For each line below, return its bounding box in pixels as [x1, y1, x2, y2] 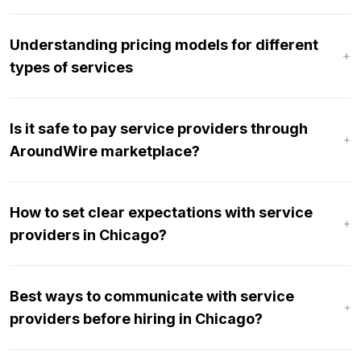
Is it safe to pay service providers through [10, 119, 308, 137]
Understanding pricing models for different [10, 35, 318, 53]
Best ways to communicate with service [10, 287, 294, 305]
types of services [10, 58, 133, 76]
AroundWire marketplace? [10, 142, 200, 160]
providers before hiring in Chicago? [10, 309, 263, 327]
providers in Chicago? [10, 226, 167, 243]
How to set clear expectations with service [10, 203, 313, 221]
